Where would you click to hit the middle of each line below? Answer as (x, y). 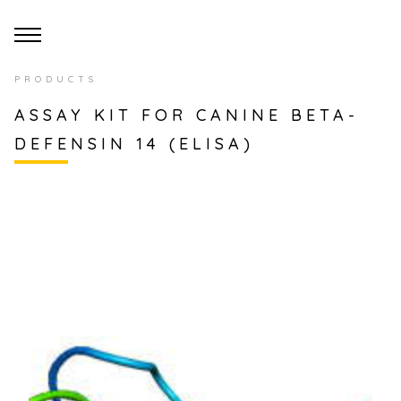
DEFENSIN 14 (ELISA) (134, 144)
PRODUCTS (56, 79)
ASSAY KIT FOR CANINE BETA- (187, 115)
